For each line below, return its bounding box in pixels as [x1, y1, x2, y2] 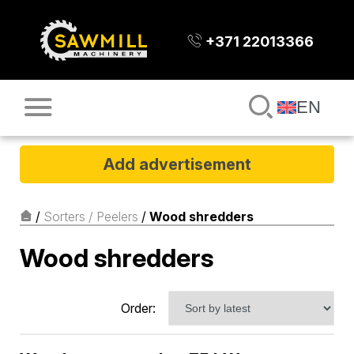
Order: [121, 299, 156, 316]
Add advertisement [103, 154, 251, 174]
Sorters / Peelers [43, 208, 138, 224]
